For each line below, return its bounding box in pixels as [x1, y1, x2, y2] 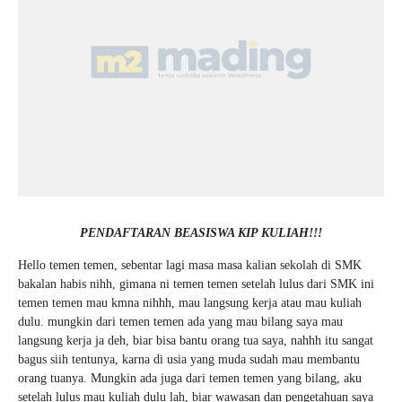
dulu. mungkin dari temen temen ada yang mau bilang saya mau [18, 315, 343, 328]
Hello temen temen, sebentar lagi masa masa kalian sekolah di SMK [18, 258, 362, 272]
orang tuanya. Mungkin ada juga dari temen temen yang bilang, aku [18, 371, 362, 385]
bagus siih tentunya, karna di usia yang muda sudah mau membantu [18, 353, 360, 366]
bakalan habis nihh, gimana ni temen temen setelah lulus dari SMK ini [18, 277, 374, 291]
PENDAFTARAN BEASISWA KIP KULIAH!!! [80, 226, 322, 240]
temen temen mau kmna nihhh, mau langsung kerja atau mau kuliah [18, 296, 362, 310]
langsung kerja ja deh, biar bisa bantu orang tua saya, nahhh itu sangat [18, 334, 373, 347]
